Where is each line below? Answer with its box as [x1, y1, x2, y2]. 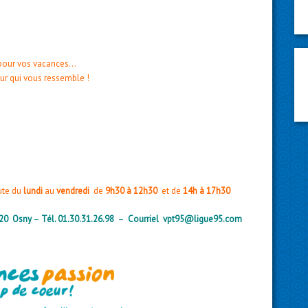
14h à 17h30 [183, 185, 231, 197]
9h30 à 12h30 [103, 185, 160, 197]
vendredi [54, 185, 94, 197]
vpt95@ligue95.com [162, 213, 242, 225]
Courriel [125, 213, 163, 225]
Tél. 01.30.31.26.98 [41, 213, 116, 225]
